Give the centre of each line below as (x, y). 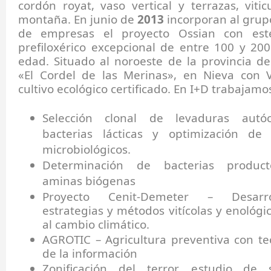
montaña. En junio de (78, 19)
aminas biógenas (89, 181)
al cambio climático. (96, 224)
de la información (90, 253)
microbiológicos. (87, 149)
